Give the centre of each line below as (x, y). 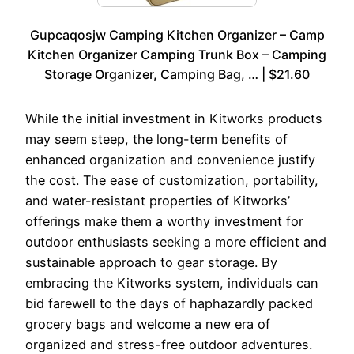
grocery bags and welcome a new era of (148, 324)
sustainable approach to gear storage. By (151, 262)
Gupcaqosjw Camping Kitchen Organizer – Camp (177, 34)
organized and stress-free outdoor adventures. (169, 344)
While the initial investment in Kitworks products (174, 118)
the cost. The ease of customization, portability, (172, 180)
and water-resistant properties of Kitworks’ (158, 200)
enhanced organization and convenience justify (170, 159)
